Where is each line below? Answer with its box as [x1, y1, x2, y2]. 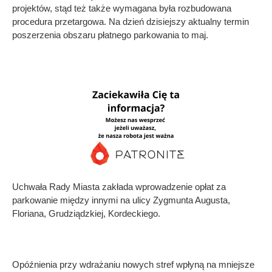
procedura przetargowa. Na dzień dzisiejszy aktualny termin [12, 16, 249, 27]
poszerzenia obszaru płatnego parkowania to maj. [12, 29, 208, 40]
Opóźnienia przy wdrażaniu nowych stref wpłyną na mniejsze [12, 259, 254, 270]
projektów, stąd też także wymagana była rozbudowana [12, 2, 231, 13]
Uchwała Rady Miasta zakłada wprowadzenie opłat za [12, 181, 226, 192]
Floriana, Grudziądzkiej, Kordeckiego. [12, 208, 160, 219]
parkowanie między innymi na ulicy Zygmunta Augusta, [12, 194, 230, 205]
